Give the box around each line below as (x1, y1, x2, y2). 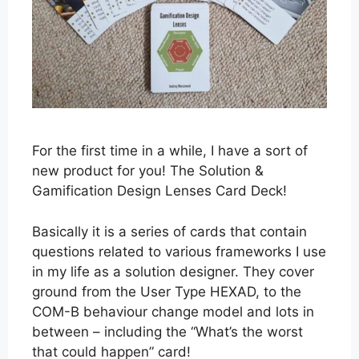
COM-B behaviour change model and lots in (32, 303, 314, 320)
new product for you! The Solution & (32, 163, 264, 179)
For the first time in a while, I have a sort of (32, 143, 308, 159)
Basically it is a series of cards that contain (32, 223, 307, 240)
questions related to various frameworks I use (32, 243, 326, 260)
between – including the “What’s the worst (32, 323, 303, 340)
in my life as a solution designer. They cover (32, 263, 314, 280)
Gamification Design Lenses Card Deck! (32, 183, 287, 200)
